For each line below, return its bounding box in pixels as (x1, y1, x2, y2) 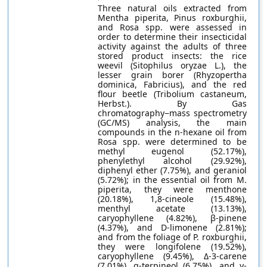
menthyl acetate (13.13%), (98, 203, 247, 214)
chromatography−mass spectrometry (98, 107, 247, 119)
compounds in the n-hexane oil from (98, 126, 247, 138)
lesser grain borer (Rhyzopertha (98, 69, 247, 80)
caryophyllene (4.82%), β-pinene (98, 212, 247, 223)
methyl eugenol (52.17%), (98, 145, 247, 157)
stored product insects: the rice (98, 50, 247, 61)
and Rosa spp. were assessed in (98, 21, 247, 33)
